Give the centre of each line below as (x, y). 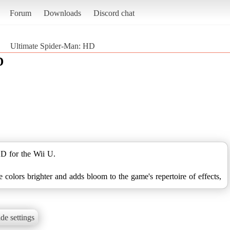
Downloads (62, 13)
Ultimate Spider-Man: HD (53, 46)
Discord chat (114, 13)
